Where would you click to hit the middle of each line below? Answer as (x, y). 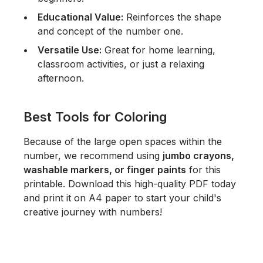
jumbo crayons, (198, 155)
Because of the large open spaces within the (123, 141)
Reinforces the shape (172, 17)
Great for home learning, (159, 50)
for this (203, 169)
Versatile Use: (70, 50)
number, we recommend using (93, 155)
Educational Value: (80, 17)
